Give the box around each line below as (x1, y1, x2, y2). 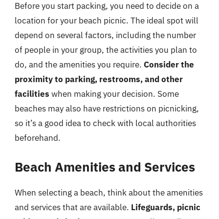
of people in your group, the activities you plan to (15, 44, 197, 55)
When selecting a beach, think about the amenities (15, 187, 203, 198)
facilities (15, 88, 49, 99)
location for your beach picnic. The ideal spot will (15, 15, 198, 26)
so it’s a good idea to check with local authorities (15, 118, 196, 129)
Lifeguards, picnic (131, 201, 200, 213)
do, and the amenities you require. (15, 59, 144, 70)
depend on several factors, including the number (15, 30, 196, 41)
